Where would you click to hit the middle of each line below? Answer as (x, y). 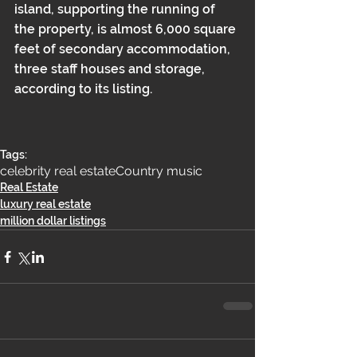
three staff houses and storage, (111, 69)
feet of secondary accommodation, (124, 49)
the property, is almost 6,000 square (127, 29)
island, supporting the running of (116, 9)
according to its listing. (83, 89)
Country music (159, 171)
